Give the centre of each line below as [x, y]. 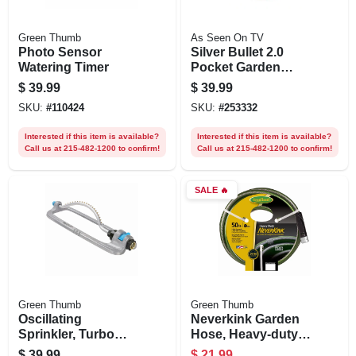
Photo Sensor [60, 52]
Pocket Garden [235, 67]
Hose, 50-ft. [224, 82]
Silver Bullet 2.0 [237, 52]
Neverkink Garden [245, 319]
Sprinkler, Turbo [66, 334]
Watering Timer [63, 67]
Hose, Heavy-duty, [245, 334]
